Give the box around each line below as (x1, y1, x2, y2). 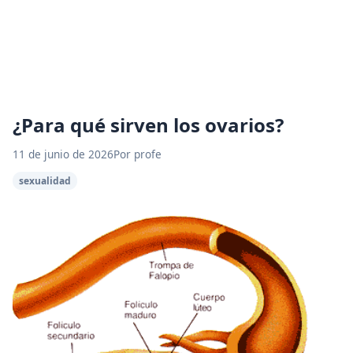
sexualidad (19, 174, 71, 188)
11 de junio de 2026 (13, 147, 113, 162)
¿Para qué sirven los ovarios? (13, 112, 284, 138)
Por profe (113, 147, 162, 162)
